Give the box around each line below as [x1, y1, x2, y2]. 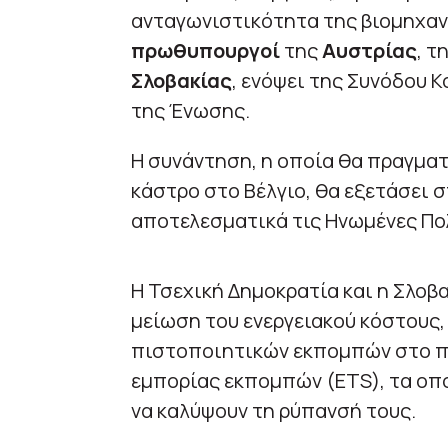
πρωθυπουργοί [130, 37, 280, 65]
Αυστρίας [321, 37, 417, 65]
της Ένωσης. [130, 97, 250, 125]
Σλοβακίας [130, 67, 232, 95]
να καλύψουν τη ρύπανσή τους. [130, 397, 416, 425]
